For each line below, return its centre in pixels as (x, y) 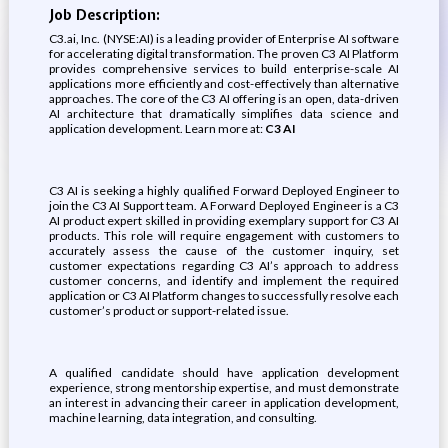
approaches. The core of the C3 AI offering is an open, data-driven (224, 98)
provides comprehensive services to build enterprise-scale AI (224, 68)
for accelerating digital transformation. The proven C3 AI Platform (224, 53)
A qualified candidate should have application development (224, 372)
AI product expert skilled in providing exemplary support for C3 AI (224, 220)
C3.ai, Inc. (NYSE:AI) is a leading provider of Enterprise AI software (224, 38)
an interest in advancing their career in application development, (224, 402)
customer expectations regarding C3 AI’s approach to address (224, 265)
